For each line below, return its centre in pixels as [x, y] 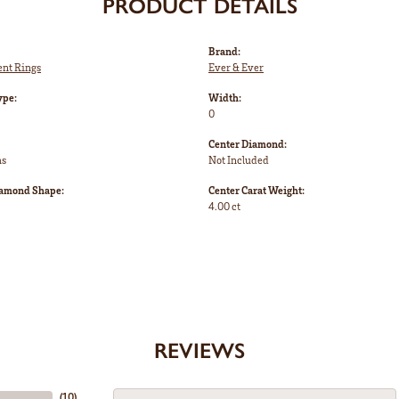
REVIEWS [199, 351]
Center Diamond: [248, 144]
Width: [225, 98]
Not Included [239, 160]
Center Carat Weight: [256, 191]
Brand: [224, 52]
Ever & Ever [236, 68]
